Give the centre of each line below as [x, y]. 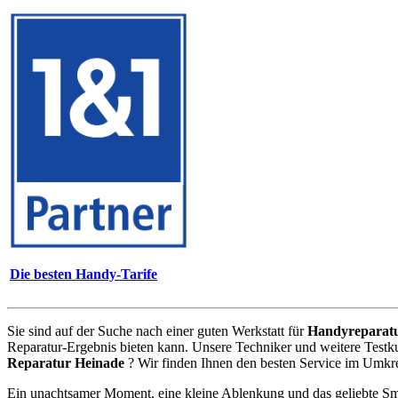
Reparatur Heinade [66, 362]
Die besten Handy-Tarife [84, 275]
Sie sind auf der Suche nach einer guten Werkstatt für [157, 330]
